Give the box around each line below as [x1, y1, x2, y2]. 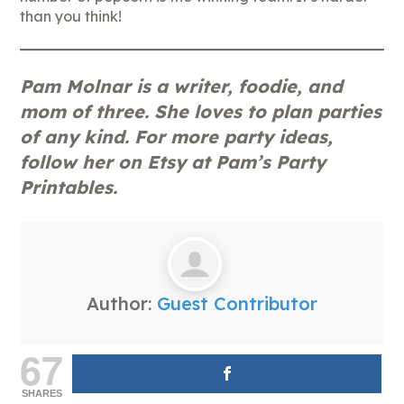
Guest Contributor [157, 292, 317, 315]
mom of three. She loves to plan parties [20, 100, 382, 123]
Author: [87, 292, 157, 315]
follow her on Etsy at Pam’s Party [20, 151, 326, 173]
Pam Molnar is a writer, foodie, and [20, 75, 344, 97]
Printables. [20, 176, 118, 198]
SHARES [21, 388, 62, 399]
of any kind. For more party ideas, [20, 125, 334, 148]
